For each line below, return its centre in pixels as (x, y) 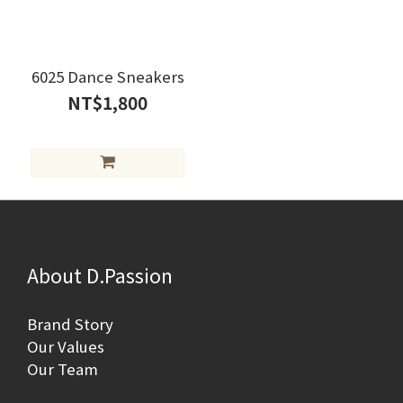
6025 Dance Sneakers (107, 76)
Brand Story (70, 324)
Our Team (63, 369)
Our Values (66, 346)
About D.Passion (100, 275)
